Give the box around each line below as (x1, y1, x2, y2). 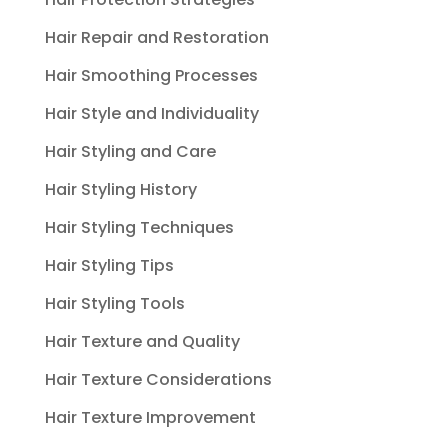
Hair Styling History (44, 178, 197, 202)
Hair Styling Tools (44, 292, 185, 316)
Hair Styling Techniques (44, 216, 234, 240)
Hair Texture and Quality (44, 330, 240, 354)
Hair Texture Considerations (44, 368, 272, 392)
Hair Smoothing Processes (44, 64, 258, 88)
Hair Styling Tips (44, 254, 174, 278)
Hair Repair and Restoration (44, 26, 269, 50)
